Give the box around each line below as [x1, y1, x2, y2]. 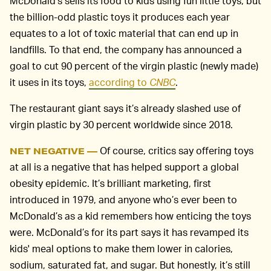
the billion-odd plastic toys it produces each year [10, 10, 230, 23]
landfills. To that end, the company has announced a [10, 42, 242, 56]
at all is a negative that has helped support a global [10, 160, 239, 173]
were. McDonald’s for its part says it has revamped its [10, 225, 249, 238]
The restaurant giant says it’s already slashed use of [10, 101, 241, 114]
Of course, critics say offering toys [97, 143, 253, 157]
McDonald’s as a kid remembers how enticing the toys [10, 209, 251, 222]
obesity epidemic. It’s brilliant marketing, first [10, 176, 211, 189]
